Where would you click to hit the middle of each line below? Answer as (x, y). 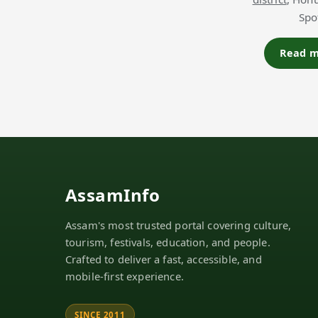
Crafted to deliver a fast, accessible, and (164, 259)
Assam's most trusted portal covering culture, (179, 225)
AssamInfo (113, 195)
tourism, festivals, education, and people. (168, 242)
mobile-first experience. (125, 276)
